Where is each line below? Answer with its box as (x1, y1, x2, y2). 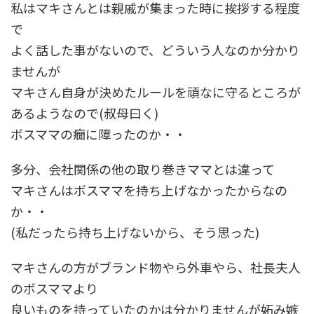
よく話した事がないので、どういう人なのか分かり (11, 40, 300, 59)
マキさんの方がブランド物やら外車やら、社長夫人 (11, 257, 301, 276)
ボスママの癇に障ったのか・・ (11, 124, 186, 143)
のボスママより (11, 278, 98, 297)
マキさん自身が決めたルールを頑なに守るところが (11, 82, 301, 101)
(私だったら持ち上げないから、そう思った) (11, 222, 259, 241)
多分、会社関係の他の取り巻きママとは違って (11, 159, 275, 178)
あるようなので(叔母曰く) (11, 103, 158, 122)
